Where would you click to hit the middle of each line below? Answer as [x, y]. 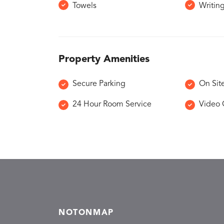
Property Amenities [104, 59]
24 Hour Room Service [112, 104]
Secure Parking [99, 84]
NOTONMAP [86, 213]
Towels [84, 6]
